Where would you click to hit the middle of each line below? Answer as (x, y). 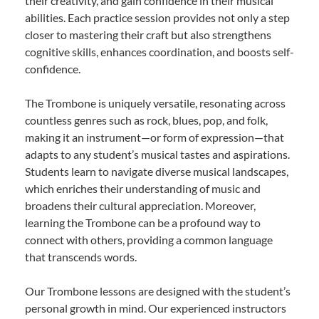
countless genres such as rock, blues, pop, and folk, (146, 120)
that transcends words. (81, 256)
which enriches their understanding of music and (143, 188)
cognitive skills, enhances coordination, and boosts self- (159, 51)
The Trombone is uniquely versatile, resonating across (155, 103)
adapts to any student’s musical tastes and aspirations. (157, 154)
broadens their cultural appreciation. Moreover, (140, 205)
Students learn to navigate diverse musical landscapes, (157, 171)
